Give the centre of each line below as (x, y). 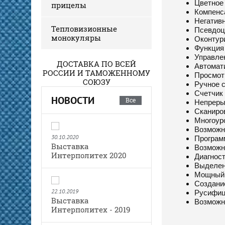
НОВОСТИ (73, 100)
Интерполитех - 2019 (91, 209)
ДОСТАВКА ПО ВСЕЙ (96, 64)
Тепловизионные (84, 28)
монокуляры (76, 37)
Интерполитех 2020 (89, 155)
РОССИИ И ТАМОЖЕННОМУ (96, 73)
